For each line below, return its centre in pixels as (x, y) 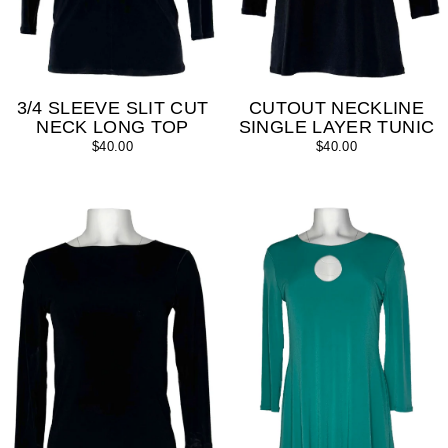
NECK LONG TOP (112, 126)
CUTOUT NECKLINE (336, 107)
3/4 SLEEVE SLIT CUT (112, 107)
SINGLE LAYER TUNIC (336, 126)
